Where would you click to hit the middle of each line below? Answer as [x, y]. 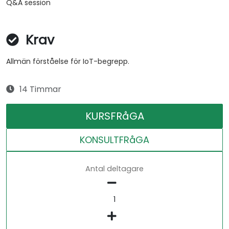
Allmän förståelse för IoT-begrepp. [68, 62]
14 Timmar [40, 89]
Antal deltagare [114, 169]
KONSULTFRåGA [114, 140]
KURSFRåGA [114, 116]
